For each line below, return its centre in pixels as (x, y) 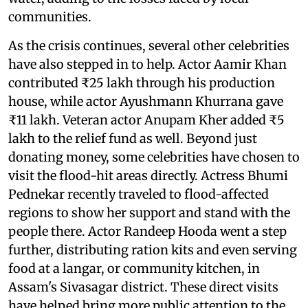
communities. (50, 16)
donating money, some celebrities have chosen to (154, 157)
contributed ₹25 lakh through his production (142, 82)
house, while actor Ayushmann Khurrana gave (146, 101)
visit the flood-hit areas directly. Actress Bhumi (148, 175)
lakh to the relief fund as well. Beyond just (133, 138)
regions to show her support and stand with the (149, 212)
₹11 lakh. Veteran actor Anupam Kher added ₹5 (146, 120)
